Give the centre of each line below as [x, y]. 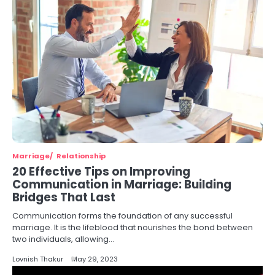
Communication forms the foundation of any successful [122, 216]
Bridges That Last [64, 197]
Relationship [81, 156]
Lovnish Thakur [38, 259]
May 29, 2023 [95, 259]
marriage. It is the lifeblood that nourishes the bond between [133, 227]
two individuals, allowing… [63, 239]
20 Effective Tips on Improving [101, 172]
